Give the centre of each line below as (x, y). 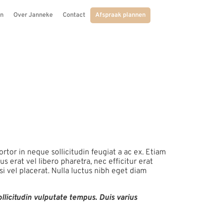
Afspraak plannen (120, 15)
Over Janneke (33, 15)
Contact (74, 15)
